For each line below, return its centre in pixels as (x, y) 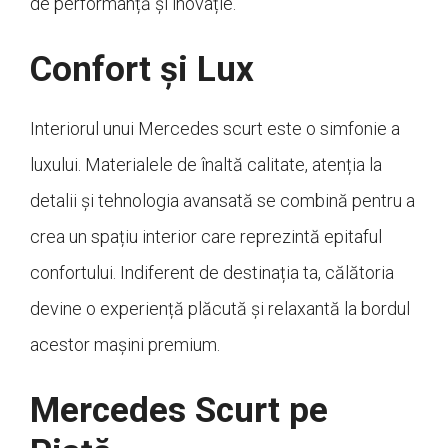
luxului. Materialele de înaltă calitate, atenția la (206, 164)
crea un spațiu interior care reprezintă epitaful (206, 236)
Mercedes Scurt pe (179, 410)
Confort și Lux (142, 69)
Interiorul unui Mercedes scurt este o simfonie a (215, 128)
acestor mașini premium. (125, 344)
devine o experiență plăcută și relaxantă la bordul (220, 308)
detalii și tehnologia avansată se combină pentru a (222, 200)
